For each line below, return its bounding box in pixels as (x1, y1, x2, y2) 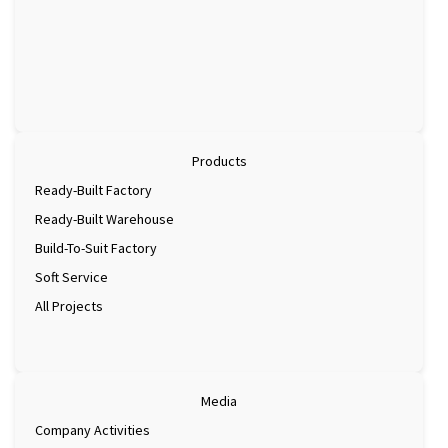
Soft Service (35, 267, 108, 286)
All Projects (35, 296, 103, 315)
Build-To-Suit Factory (35, 238, 157, 257)
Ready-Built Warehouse (35, 209, 174, 228)
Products (191, 151, 247, 170)
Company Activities (35, 420, 150, 439)
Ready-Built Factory (35, 180, 152, 199)
